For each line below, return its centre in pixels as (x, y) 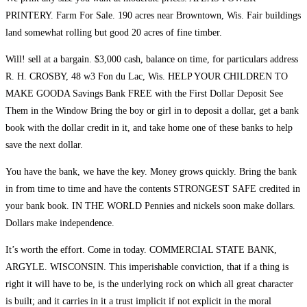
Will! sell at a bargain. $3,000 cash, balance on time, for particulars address (152, 60)
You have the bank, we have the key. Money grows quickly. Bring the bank (151, 172)
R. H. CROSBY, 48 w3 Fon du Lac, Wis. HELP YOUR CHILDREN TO (147, 77)
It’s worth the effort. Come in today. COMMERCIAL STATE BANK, (141, 250)
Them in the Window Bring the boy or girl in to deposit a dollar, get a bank (152, 111)
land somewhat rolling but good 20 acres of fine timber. (114, 33)
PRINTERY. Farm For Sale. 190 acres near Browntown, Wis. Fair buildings (153, 16)
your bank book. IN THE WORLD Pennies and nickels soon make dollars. (150, 206)
